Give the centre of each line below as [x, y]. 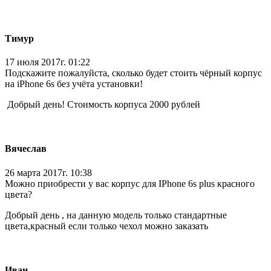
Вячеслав [26, 149]
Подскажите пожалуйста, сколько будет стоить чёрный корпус [133, 73]
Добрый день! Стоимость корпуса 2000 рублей [103, 105]
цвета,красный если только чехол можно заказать [108, 226]
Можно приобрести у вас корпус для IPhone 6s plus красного [130, 183]
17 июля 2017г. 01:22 [47, 62]
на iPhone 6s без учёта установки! [74, 84]
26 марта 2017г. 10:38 [48, 172]
